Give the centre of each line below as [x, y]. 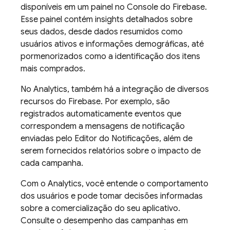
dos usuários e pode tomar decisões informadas [112, 196]
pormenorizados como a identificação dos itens [110, 56]
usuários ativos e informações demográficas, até [112, 44]
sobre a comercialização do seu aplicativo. [100, 208]
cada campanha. [52, 163]
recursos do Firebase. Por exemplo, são [95, 102]
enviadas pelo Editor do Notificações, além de [107, 139]
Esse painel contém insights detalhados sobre [107, 20]
